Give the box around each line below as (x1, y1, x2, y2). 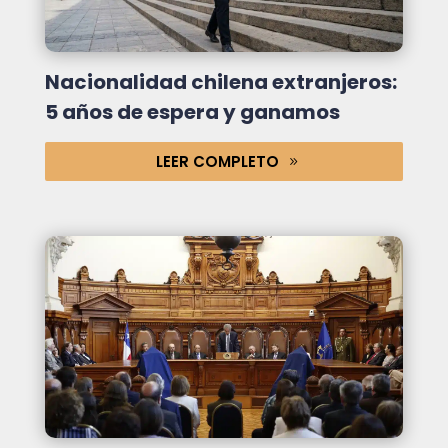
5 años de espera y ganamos (44, 97, 340, 126)
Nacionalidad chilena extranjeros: (44, 67, 397, 96)
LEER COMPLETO (156, 150, 280, 172)
